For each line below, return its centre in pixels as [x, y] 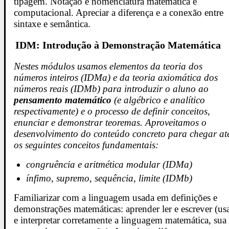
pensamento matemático [63, 100]
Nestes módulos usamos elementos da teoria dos [108, 66]
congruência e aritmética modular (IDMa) [109, 164]
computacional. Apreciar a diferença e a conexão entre [119, 13]
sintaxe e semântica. [52, 24]
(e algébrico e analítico [158, 100]
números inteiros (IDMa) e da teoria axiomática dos [116, 77]
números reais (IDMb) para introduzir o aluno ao [111, 88]
